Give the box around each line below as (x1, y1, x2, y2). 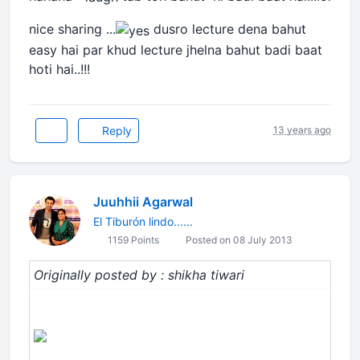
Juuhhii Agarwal (93, 193, 193, 210)
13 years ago (273, 124, 331, 137)
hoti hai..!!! (29, 60, 90, 77)
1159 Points (105, 233, 159, 246)
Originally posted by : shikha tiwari (34, 266, 244, 283)
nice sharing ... (29, 21, 116, 38)
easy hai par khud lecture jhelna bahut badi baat (29, 41, 322, 58)
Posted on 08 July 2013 (183, 233, 292, 246)
